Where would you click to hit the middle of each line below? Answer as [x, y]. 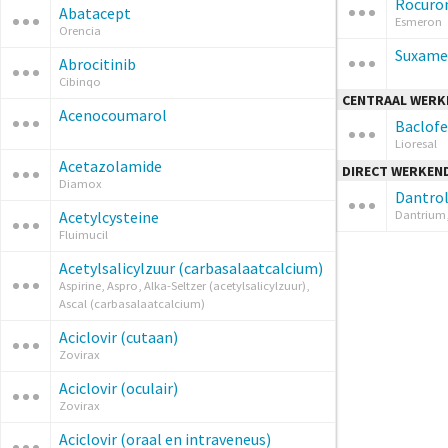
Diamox [80, 183]
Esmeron [418, 22]
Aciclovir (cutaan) [118, 337]
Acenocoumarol [113, 115]
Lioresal [416, 144]
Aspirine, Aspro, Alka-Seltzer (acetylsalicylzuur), [184, 285]
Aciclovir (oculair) [118, 388]
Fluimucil [83, 234]
